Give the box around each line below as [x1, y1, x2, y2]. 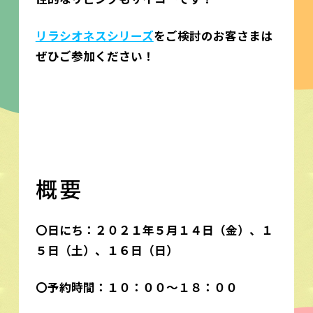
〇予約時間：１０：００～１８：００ [35, 279, 238, 296]
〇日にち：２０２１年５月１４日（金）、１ [35, 221, 273, 239]
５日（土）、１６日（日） [35, 242, 178, 259]
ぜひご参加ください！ [35, 47, 154, 64]
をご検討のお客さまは [153, 27, 272, 44]
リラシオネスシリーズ [35, 27, 154, 44]
